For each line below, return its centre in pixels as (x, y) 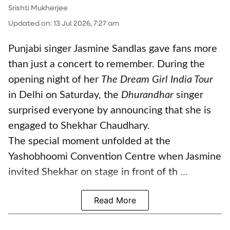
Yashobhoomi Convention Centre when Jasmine (115, 157)
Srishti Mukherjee (38, 8)
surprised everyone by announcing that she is (110, 110)
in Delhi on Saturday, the (65, 95)
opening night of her (55, 80)
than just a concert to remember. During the (107, 64)
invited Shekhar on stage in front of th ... (98, 172)
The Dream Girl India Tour (157, 80)
